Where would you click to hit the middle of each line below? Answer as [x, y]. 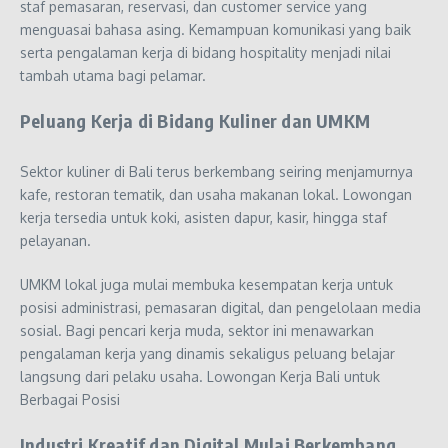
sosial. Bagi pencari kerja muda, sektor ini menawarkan [197, 330]
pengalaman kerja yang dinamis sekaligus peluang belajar [207, 353]
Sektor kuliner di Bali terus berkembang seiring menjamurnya [216, 171]
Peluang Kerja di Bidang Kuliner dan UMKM [195, 120]
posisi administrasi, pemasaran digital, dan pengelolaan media [220, 307]
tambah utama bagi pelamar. [113, 75]
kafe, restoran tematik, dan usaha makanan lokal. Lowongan [216, 194]
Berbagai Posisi [70, 399]
